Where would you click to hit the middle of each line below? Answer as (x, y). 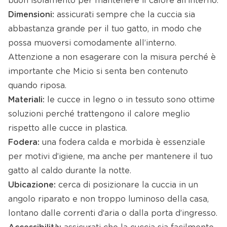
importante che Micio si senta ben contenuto (98, 72)
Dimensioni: (31, 15)
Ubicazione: (32, 185)
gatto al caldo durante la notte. (70, 171)
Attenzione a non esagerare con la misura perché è (112, 58)
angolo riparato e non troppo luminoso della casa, (108, 199)
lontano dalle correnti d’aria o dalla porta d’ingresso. (113, 214)
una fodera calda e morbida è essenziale (122, 143)
